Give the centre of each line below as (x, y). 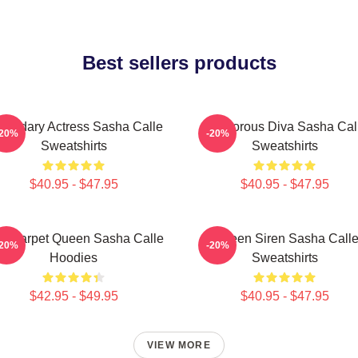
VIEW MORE (179, 345)
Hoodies (74, 258)
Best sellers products (179, 63)
